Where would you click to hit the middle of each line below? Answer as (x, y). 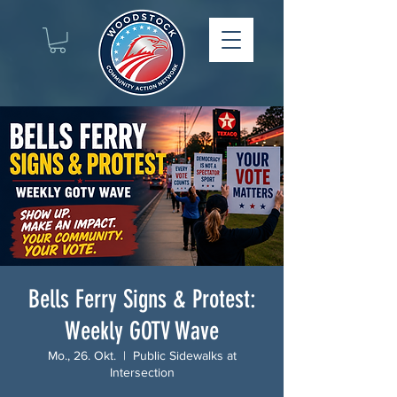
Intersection (142, 372)
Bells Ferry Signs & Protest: (142, 299)
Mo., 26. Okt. (82, 355)
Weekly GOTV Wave (142, 331)
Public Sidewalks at (184, 355)
